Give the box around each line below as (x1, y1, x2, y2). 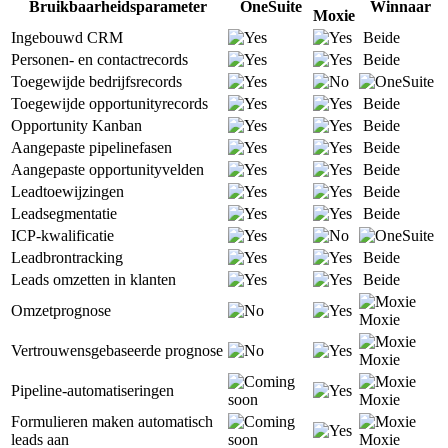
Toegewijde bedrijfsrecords (11, 73, 182, 91)
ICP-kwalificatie (11, 227, 114, 245)
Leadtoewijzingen (11, 183, 124, 201)
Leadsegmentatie (11, 205, 117, 223)
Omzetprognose (11, 302, 111, 320)
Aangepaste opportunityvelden (11, 161, 204, 179)
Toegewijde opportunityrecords (11, 95, 208, 113)
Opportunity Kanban (11, 117, 142, 135)
